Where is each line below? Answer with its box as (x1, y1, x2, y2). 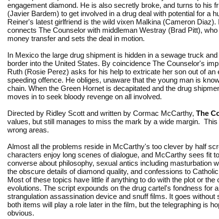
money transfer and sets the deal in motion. (7, 34, 145, 43)
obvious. (7, 208, 34, 217)
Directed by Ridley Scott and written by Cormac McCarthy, (7, 109, 196, 117)
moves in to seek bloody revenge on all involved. (7, 92, 162, 101)
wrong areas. (7, 125, 49, 134)
